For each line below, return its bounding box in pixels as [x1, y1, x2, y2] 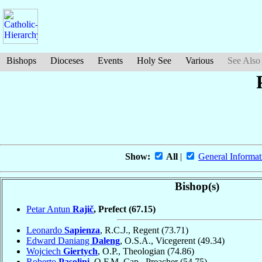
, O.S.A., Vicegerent [120, 235, 198, 246]
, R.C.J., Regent [100, 225, 161, 235]
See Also [227, 56, 260, 65]
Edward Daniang [26, 235, 92, 246]
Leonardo [26, 225, 64, 235]
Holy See [137, 56, 171, 65]
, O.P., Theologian [98, 246, 167, 256]
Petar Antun [26, 204, 73, 214]
